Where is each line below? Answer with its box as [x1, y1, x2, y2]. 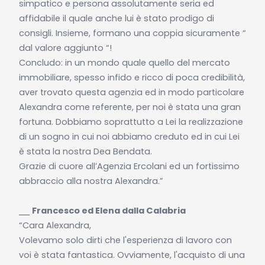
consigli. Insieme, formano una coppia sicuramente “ [18, 27, 246, 39]
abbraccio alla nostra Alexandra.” [18, 174, 163, 187]
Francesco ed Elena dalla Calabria [31, 204, 186, 216]
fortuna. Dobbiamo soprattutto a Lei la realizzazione [18, 115, 243, 128]
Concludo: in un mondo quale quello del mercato [18, 56, 230, 69]
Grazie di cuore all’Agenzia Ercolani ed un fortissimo [18, 160, 240, 172]
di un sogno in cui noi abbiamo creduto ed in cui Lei [18, 130, 240, 143]
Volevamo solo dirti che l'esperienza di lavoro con [18, 234, 232, 246]
